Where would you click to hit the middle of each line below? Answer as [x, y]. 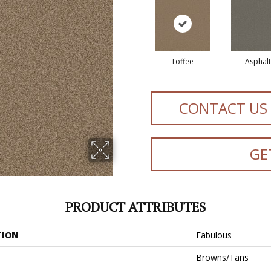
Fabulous [214, 235]
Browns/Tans [222, 257]
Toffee [182, 61]
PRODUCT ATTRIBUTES [135, 206]
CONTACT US [224, 108]
